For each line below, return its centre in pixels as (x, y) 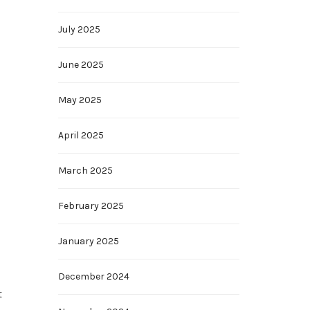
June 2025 (81, 65)
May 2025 (80, 100)
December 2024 (93, 276)
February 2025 (91, 206)
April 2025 (81, 135)
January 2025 (88, 241)
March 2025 (85, 171)
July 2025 (79, 29)
